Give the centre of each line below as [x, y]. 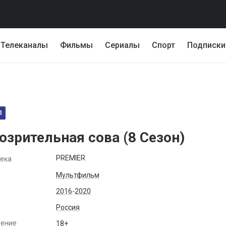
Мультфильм [78, 175]
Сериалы [122, 45]
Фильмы [76, 45]
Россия [68, 207]
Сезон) [160, 137]
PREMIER [71, 158]
